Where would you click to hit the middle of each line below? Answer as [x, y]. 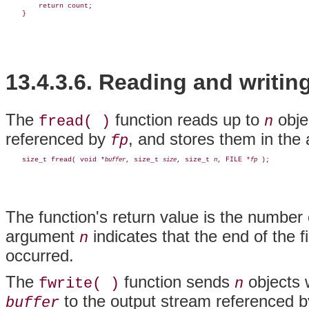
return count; [49, 6]
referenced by [58, 139]
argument [42, 237]
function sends [177, 282]
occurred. [40, 256]
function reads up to [187, 120]
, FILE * [234, 160]
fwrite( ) [79, 284]
